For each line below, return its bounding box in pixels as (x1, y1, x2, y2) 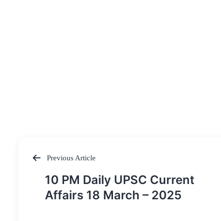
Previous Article (45, 154, 96, 162)
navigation (30, 185, 86, 197)
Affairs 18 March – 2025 (45, 187, 182, 202)
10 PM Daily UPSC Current (45, 172, 194, 187)
